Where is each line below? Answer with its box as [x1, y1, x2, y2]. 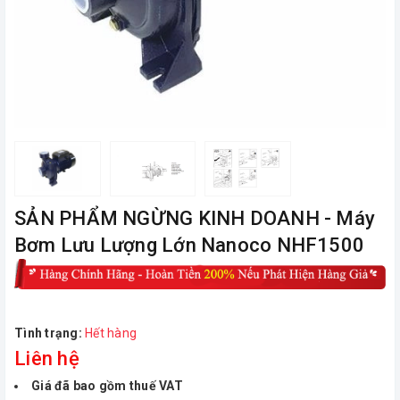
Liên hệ [14, 347, 79, 371]
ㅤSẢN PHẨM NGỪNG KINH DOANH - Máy [14, 207, 376, 230]
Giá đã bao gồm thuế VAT [31, 379, 183, 394]
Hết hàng [85, 326, 137, 341]
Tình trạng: [14, 326, 82, 341]
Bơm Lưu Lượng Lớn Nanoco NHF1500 [14, 234, 365, 257]
